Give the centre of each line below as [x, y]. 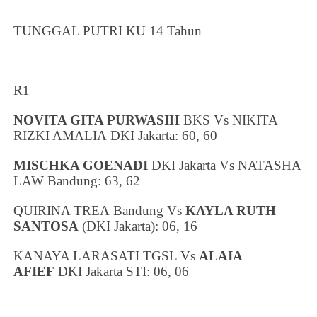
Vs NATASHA [259, 166]
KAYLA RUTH [231, 211]
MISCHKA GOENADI [83, 166]
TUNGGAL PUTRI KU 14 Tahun [108, 31]
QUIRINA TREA [64, 211]
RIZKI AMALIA [62, 136]
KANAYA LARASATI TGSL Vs [106, 256]
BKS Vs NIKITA [229, 120]
